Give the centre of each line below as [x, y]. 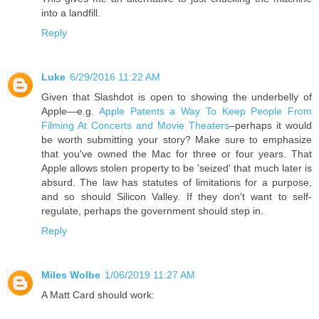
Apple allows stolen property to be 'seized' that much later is [177, 168]
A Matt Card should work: [98, 294]
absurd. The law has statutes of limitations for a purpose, [177, 182]
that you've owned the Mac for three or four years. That [177, 153]
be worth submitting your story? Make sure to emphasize [177, 139]
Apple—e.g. [70, 111]
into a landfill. [71, 12]
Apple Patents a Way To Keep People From [205, 111]
